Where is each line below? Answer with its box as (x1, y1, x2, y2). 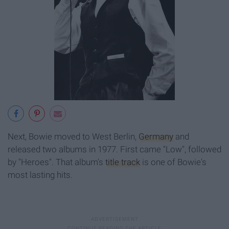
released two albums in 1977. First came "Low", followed (8, 144, 221, 154)
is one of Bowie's (140, 156, 207, 167)
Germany (139, 131, 173, 142)
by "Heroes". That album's (8, 156, 105, 167)
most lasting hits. (8, 169, 73, 180)
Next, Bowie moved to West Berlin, (8, 131, 139, 142)
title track (105, 156, 140, 167)
